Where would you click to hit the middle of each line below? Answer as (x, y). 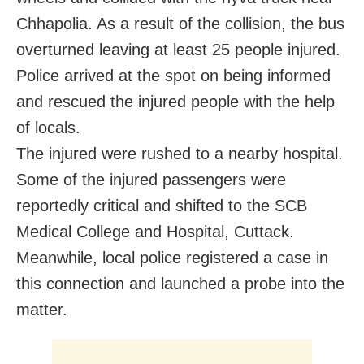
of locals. (48, 128)
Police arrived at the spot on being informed (173, 76)
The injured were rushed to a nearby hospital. (180, 154)
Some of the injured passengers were (151, 180)
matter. (42, 310)
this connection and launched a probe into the (180, 284)
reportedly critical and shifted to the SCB (162, 206)
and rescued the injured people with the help (175, 102)
